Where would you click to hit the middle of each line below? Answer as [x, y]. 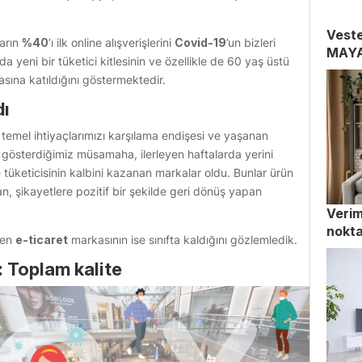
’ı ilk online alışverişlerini [112, 43]
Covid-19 [201, 43]
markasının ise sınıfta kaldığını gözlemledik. [183, 240]
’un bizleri [251, 43]
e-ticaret [42, 240]
